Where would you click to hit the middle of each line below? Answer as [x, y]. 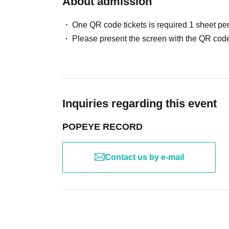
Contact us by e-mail [144, 157]
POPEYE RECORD [102, 127]
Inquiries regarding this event [140, 103]
